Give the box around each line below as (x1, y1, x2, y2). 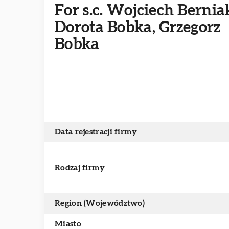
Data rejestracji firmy (55, 128, 138, 136)
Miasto (55, 220, 81, 228)
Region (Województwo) (55, 199, 145, 208)
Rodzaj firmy (55, 164, 105, 172)
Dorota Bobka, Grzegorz (55, 19, 221, 35)
